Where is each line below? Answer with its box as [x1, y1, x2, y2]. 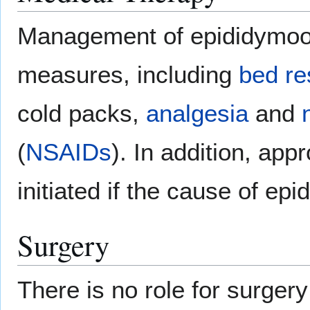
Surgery [17, 225, 109, 265]
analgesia [146, 100, 248, 127]
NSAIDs [26, 138, 111, 166]
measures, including [17, 61, 239, 89]
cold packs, [17, 100, 146, 127]
